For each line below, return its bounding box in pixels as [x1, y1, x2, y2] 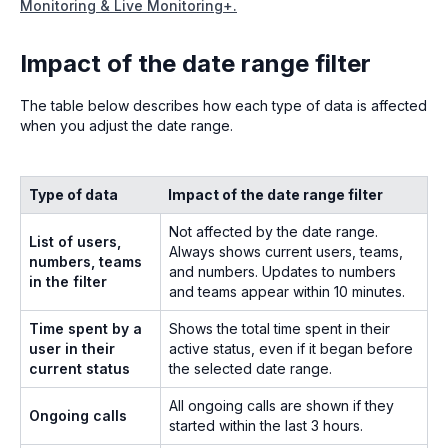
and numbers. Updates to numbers [169, 262, 396, 280]
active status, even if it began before [169, 339, 413, 357]
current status [29, 359, 130, 377]
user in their [29, 339, 115, 357]
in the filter [29, 272, 107, 290]
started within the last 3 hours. [169, 416, 363, 434]
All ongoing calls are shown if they [169, 396, 394, 414]
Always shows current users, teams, [169, 242, 403, 260]
